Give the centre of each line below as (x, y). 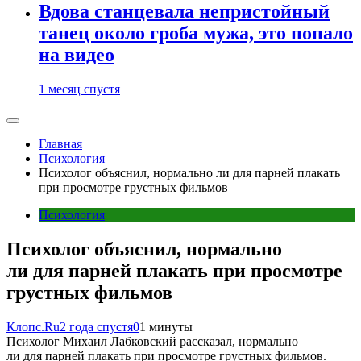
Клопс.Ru (33, 326)
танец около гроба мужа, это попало (196, 33)
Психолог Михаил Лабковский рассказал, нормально (152, 341)
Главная (60, 144)
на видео (77, 55)
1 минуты (166, 326)
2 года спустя (96, 326)
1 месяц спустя (79, 89)
